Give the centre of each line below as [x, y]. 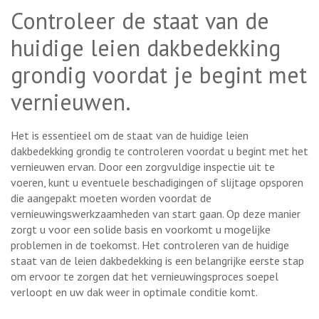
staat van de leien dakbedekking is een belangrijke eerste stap [157, 260]
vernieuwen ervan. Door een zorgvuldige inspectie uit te [143, 166]
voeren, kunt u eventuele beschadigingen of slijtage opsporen [157, 182]
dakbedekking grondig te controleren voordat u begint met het [159, 151]
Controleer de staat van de [140, 20]
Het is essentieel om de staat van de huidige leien [130, 135]
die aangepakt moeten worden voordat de [111, 198]
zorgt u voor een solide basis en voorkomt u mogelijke [141, 229]
